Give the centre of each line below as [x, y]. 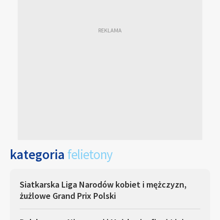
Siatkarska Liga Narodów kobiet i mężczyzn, [103, 184]
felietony [90, 154]
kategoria [39, 154]
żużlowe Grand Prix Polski [68, 196]
